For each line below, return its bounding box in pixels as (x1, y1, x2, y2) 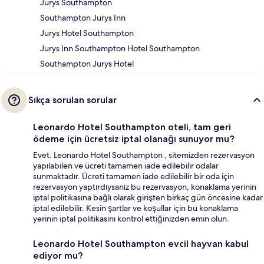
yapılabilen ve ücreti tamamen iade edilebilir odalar (33, 160, 219, 171)
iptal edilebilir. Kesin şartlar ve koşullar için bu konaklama (33, 203, 238, 214)
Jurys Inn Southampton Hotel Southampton (40, 43, 200, 54)
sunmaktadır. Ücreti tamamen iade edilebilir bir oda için (33, 171, 234, 182)
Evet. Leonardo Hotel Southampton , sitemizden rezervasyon (33, 150, 255, 161)
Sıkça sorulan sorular (28, 94, 117, 106)
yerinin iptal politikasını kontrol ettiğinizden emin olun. (33, 213, 229, 225)
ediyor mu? (33, 250, 83, 262)
